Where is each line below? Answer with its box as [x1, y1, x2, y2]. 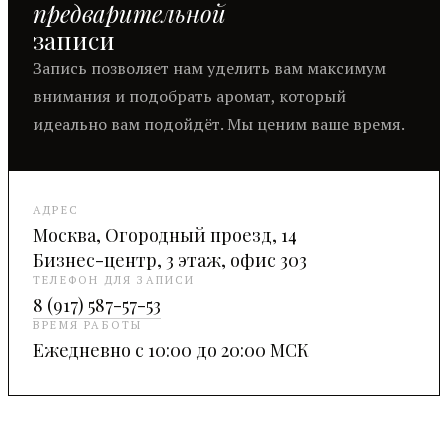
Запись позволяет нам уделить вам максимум [33, 57, 386, 80]
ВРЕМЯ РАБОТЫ [33, 318, 143, 333]
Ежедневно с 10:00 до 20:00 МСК [33, 338, 309, 363]
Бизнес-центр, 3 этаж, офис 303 [33, 248, 307, 273]
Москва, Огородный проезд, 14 [33, 223, 297, 248]
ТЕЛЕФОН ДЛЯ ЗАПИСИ [33, 273, 196, 288]
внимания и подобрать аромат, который [33, 85, 346, 108]
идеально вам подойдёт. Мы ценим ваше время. [33, 113, 405, 136]
